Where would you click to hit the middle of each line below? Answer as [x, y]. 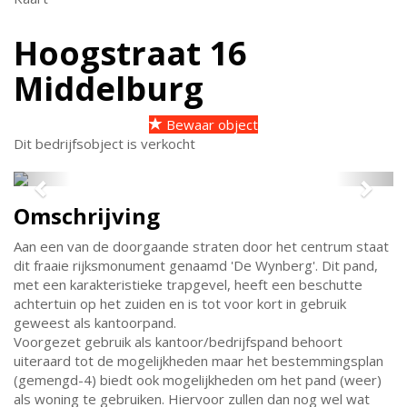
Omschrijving [87, 216]
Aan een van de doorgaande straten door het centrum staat [201, 246]
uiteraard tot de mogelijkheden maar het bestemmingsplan [199, 361]
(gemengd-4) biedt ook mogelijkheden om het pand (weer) [198, 380]
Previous [79, 183]
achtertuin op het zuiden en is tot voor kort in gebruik [180, 303]
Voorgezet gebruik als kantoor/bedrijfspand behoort [178, 342]
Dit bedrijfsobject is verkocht [104, 144]
